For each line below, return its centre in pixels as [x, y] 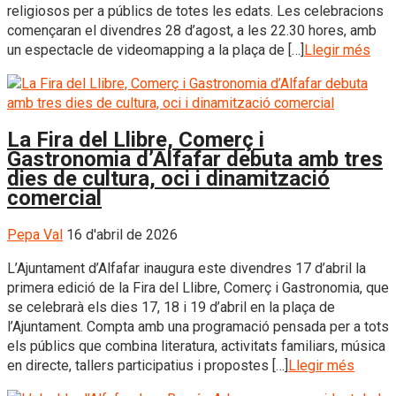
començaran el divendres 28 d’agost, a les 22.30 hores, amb [192, 30]
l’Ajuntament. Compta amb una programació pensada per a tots [198, 327]
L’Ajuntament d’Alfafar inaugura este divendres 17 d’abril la [187, 269]
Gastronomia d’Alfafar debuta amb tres [195, 160]
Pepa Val [35, 235]
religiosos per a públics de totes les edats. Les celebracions [195, 11]
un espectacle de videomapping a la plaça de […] [156, 49]
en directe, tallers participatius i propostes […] [148, 366]
